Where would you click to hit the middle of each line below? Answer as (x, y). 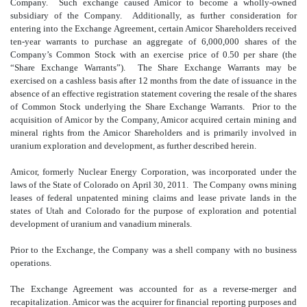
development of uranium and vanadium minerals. (101, 223)
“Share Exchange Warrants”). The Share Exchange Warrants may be (153, 67)
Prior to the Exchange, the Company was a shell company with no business (153, 249)
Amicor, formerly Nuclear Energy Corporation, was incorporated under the (153, 171)
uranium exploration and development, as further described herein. (133, 145)
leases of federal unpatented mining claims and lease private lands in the (153, 197)
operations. (31, 262)
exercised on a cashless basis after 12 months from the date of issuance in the (153, 80)
